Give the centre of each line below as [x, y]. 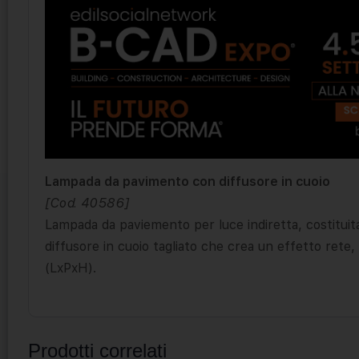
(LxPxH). [71, 268]
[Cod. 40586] [87, 203]
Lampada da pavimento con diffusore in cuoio [188, 181]
